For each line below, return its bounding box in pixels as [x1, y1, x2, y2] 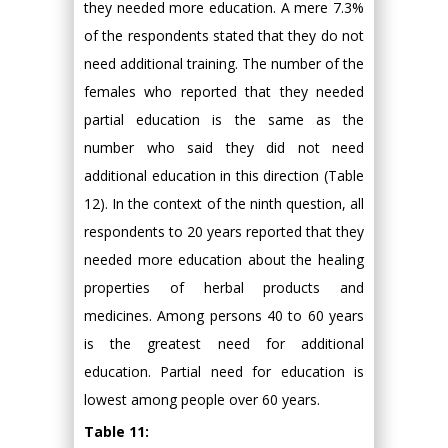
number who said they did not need [84, 138, 364, 158]
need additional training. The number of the [84, 54, 364, 74]
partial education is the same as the [84, 110, 364, 130]
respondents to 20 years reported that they [84, 222, 364, 242]
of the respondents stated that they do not [84, 26, 364, 46]
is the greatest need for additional [84, 334, 364, 354]
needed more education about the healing [84, 250, 364, 270]
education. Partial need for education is [84, 362, 364, 382]
